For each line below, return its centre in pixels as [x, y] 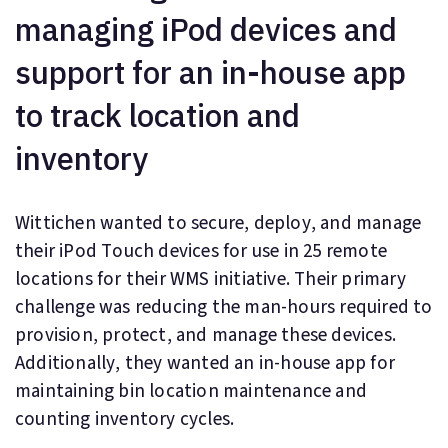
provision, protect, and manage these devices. [206, 335]
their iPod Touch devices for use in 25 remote [201, 251]
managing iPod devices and [206, 29]
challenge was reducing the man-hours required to [224, 307]
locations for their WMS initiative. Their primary [210, 279]
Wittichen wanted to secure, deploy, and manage [218, 223]
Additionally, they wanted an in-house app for [205, 363]
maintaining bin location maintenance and [191, 391]
